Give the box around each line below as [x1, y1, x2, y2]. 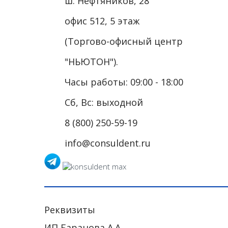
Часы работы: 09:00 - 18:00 [65, 76, 183, 89]
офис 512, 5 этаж [65, 15, 139, 27]
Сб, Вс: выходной [65, 96, 143, 109]
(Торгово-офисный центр [65, 35, 183, 48]
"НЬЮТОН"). [65, 55, 118, 68]
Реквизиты [44, 204, 95, 216]
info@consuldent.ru [65, 137, 151, 150]
